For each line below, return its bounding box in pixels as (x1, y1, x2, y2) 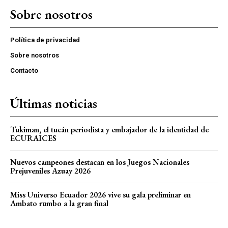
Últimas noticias (10, 95, 97, 112)
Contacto (10, 67, 38, 75)
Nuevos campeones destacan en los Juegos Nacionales (10, 157, 189, 168)
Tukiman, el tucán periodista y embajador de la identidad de (10, 124, 209, 135)
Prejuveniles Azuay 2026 (10, 165, 91, 177)
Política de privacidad (10, 36, 80, 44)
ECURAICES (10, 133, 56, 144)
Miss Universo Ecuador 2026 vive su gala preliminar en (10, 189, 191, 201)
